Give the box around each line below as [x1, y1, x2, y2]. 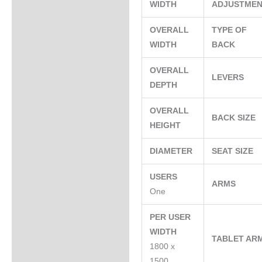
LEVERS [212, 73, 247, 82]
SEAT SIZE [212, 147, 256, 156]
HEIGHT [150, 121, 184, 130]
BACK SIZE [212, 113, 258, 123]
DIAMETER [150, 147, 195, 156]
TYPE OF [212, 26, 247, 35]
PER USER [150, 213, 191, 222]
